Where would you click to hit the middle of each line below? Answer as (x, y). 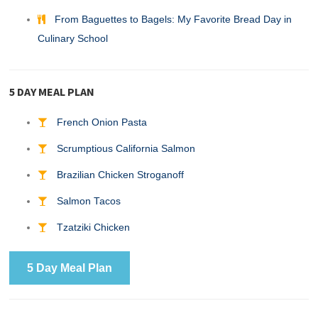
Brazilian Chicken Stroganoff (121, 175)
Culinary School (73, 38)
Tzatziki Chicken (94, 227)
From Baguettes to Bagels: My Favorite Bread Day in (174, 19)
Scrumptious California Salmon (126, 148)
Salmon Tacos (89, 201)
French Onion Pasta (102, 122)
